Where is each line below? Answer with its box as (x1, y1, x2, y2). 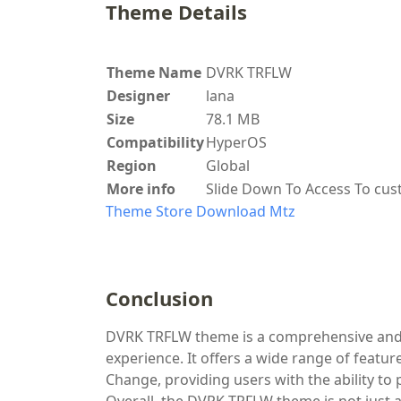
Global (206, 156, 250, 175)
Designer (107, 86, 174, 106)
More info (107, 179, 175, 199)
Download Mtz (196, 201, 295, 221)
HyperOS (206, 132, 267, 152)
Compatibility (107, 132, 204, 152)
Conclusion (106, 285, 213, 311)
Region (107, 156, 157, 175)
